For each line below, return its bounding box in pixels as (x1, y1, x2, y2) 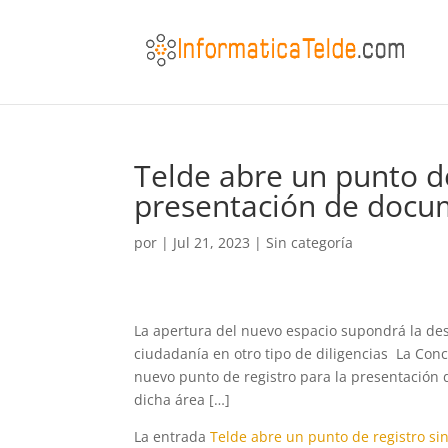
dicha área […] (134, 390, 231, 409)
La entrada (134, 427, 211, 446)
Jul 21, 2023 (173, 233, 251, 252)
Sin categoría (266, 233, 354, 252)
